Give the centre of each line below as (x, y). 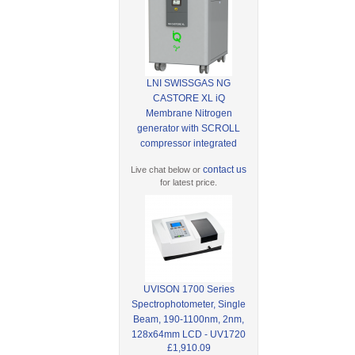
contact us (225, 169)
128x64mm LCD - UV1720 (189, 334)
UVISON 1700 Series (189, 289)
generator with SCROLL (189, 128)
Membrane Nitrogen (189, 113)
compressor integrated (189, 143)
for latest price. (189, 182)
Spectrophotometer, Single (189, 304)
